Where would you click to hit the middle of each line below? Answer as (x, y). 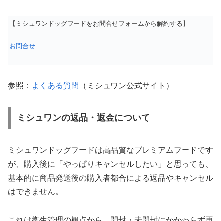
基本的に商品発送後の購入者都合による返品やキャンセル (110, 178)
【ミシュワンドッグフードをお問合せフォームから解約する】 (99, 23)
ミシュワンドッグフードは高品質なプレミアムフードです (110, 150)
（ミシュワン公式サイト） (126, 85)
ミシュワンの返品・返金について (83, 118)
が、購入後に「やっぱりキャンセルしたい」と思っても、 (110, 164)
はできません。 (36, 192)
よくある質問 (55, 85)
